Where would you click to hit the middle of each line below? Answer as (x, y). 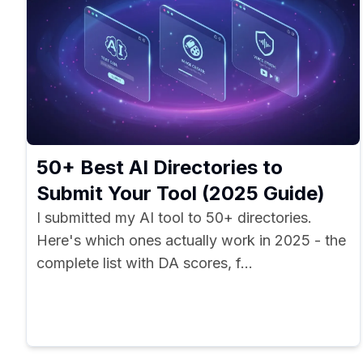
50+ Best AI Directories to (160, 167)
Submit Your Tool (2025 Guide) (181, 193)
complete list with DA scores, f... (145, 263)
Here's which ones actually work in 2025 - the (191, 240)
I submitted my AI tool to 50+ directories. (174, 218)
